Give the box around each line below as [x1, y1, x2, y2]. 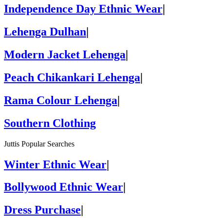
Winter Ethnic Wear [4, 158, 107, 171]
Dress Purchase [4, 203, 81, 217]
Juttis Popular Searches [4, 139, 74, 148]
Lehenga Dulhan [4, 25, 86, 38]
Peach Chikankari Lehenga [4, 71, 140, 84]
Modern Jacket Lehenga [4, 48, 126, 61]
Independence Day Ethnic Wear [4, 2, 163, 16]
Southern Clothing [4, 116, 96, 129]
